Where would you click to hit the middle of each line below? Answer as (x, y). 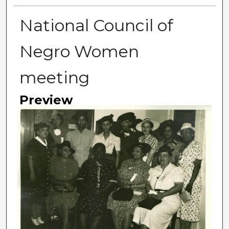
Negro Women (79, 52)
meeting (54, 78)
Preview (46, 100)
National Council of (96, 26)
